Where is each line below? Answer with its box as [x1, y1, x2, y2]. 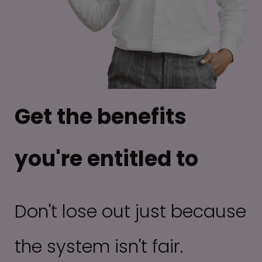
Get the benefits [15, 101, 187, 132]
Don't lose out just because [15, 198, 246, 224]
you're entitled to [15, 143, 198, 174]
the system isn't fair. [15, 233, 183, 259]
